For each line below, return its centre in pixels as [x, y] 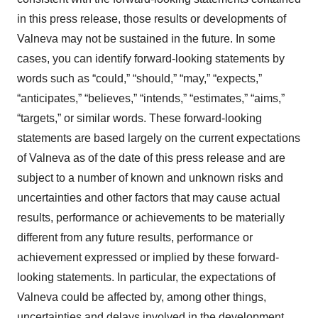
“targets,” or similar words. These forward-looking [139, 118]
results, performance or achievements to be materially [151, 217]
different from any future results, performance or [135, 237]
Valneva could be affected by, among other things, [142, 297]
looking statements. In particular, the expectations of [146, 277]
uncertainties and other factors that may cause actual [149, 197]
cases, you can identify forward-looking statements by [151, 58]
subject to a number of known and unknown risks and [150, 177]
